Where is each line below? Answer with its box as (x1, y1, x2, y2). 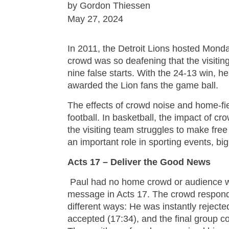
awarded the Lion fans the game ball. (67, 80, 218, 91)
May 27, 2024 (67, 14, 123, 25)
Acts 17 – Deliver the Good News (67, 157, 211, 168)
